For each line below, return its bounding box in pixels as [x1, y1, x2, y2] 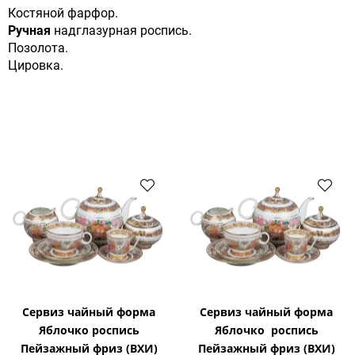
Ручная [8, 23, 51, 39]
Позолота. [8, 40, 71, 56]
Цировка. [8, 58, 63, 74]
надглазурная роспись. [51, 23, 195, 39]
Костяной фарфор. [8, 6, 121, 21]
